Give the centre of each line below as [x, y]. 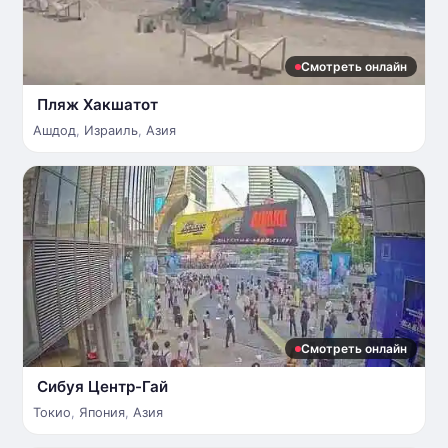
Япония [102, 412]
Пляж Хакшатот [97, 104]
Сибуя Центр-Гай [102, 386]
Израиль [111, 130]
